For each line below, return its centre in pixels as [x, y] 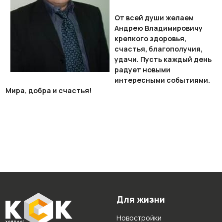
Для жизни [140, 199]
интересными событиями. [162, 80]
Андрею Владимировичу [158, 28]
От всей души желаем [154, 17]
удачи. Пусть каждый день [163, 59]
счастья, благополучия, [158, 49]
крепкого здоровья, [150, 38]
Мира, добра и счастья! [48, 90]
